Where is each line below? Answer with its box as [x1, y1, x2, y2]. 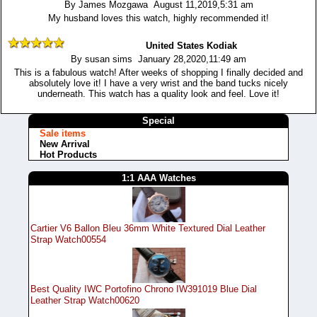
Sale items [40, 128, 86, 139]
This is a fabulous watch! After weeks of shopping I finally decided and [14, 67, 303, 79]
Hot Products [40, 149, 97, 161]
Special [142, 115, 175, 127]
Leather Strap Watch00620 [30, 294, 139, 306]
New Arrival [40, 139, 90, 150]
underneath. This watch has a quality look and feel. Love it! [38, 88, 279, 100]
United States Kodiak [145, 40, 237, 52]
